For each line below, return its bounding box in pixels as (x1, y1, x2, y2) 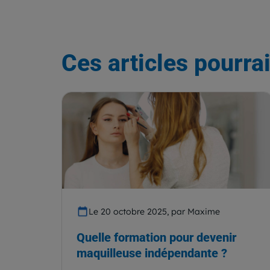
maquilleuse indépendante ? (77, 246, 227, 260)
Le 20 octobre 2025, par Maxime (89, 206, 220, 217)
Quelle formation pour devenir (77, 230, 236, 245)
